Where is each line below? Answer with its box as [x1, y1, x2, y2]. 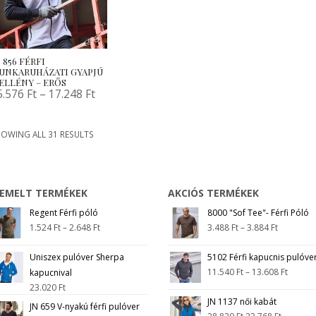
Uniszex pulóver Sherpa [29, 251, 124, 264]
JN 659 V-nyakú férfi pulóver [29, 300, 140, 313]
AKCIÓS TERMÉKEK [167, 186, 259, 200]
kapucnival [29, 267, 72, 279]
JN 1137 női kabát [207, 296, 276, 308]
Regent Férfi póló [29, 207, 98, 219]
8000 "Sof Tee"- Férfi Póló [207, 207, 309, 219]
